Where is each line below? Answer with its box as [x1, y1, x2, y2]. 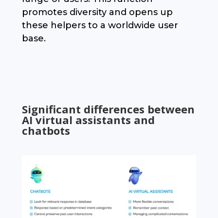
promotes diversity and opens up [21, 7, 173, 18]
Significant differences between [21, 102, 195, 117]
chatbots [21, 123, 70, 138]
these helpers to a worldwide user [21, 20, 178, 31]
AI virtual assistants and [21, 112, 155, 127]
